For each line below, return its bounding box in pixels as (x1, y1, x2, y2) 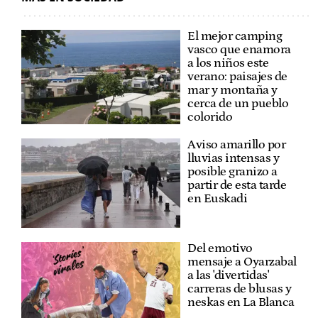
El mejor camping (187, 28, 282, 43)
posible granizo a (187, 164, 278, 179)
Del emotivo (187, 241, 253, 256)
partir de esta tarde (187, 177, 286, 192)
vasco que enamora (187, 42, 291, 57)
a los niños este (187, 55, 268, 70)
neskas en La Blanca (187, 295, 295, 309)
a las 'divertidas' (187, 268, 269, 283)
